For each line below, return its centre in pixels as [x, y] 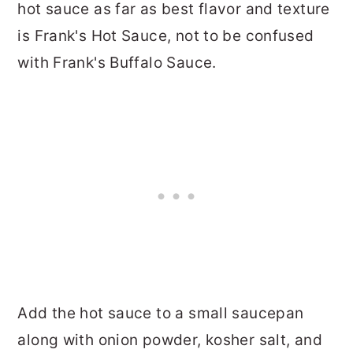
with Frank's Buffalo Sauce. [117, 63]
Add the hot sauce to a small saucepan [161, 314]
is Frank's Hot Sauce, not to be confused [166, 36]
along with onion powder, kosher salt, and [170, 340]
